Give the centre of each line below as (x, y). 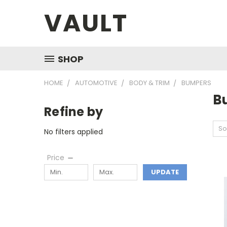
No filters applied (73, 131)
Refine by (74, 112)
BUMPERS (196, 83)
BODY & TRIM (149, 83)
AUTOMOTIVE (96, 83)
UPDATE (165, 172)
